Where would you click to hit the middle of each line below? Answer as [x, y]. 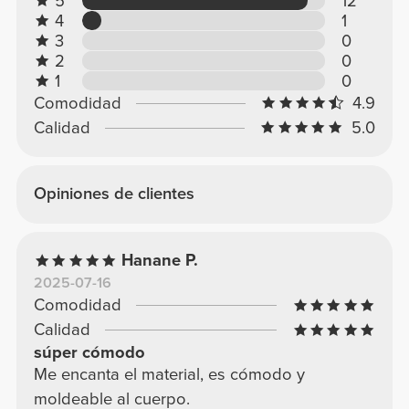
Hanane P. [160, 261]
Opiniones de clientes [114, 194]
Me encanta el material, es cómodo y [169, 375]
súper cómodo [89, 353]
